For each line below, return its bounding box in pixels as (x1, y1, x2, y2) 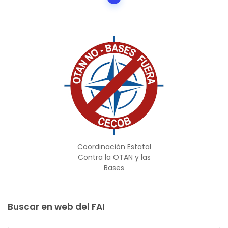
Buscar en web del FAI (8, 200, 105, 213)
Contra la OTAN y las (77, 152, 151, 162)
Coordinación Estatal (77, 141, 151, 152)
